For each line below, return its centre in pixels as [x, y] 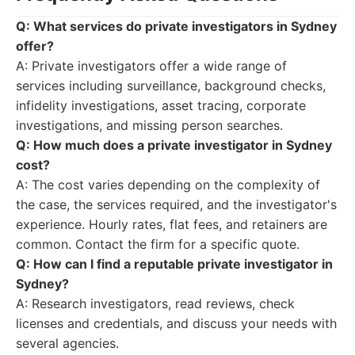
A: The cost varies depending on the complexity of [168, 185]
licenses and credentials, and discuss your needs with [176, 323]
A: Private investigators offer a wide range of [151, 66]
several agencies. [67, 343]
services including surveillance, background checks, [171, 86]
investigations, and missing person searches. [149, 125]
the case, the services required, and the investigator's [176, 204]
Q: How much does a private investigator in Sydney [174, 145]
